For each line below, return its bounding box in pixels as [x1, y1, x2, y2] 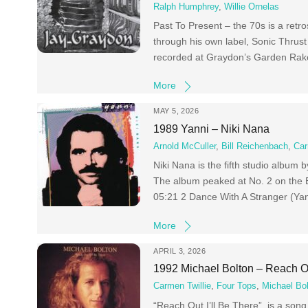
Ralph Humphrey [153, 1, 219, 12]
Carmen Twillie [153, 281, 212, 291]
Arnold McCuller [153, 142, 217, 152]
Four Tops [217, 281, 257, 291]
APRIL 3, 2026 [153, 246, 206, 255]
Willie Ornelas [224, 1, 280, 12]
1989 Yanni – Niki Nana [153, 122, 270, 135]
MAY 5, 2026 [153, 107, 199, 115]
